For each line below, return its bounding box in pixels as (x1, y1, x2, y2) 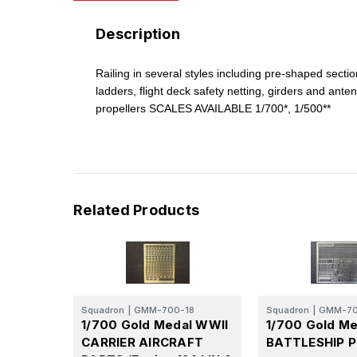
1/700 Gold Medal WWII (81, 316, 229, 332)
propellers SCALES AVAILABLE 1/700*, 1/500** (96, 101, 331, 115)
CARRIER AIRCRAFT (81, 334, 203, 350)
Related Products (73, 201, 199, 218)
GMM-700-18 (134, 304, 194, 316)
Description (96, 25, 180, 42)
